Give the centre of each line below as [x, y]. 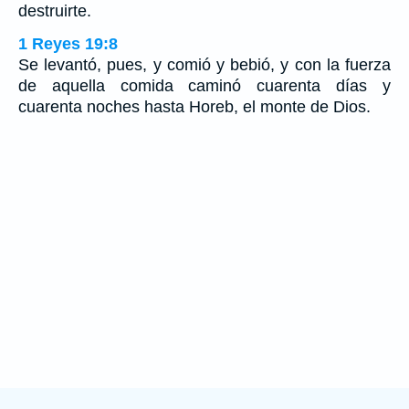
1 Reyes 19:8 [68, 43]
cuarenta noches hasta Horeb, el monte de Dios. [194, 106]
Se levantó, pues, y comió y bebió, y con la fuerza [204, 64]
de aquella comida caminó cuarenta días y [204, 85]
